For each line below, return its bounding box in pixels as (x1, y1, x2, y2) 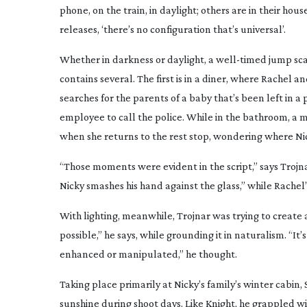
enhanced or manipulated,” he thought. (60, 248, 237, 260)
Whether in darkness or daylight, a (60, 53, 216, 65)
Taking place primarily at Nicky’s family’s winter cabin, (60, 278, 304, 290)
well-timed (216, 53, 267, 65)
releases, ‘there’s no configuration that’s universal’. (60, 23, 286, 35)
